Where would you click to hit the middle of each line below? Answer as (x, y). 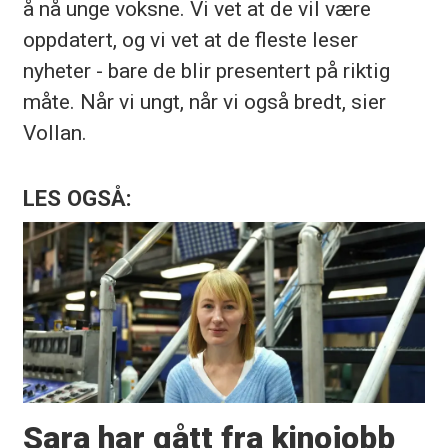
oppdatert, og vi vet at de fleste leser (190, 39)
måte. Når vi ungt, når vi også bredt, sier (204, 101)
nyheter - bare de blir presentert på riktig (206, 70)
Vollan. (54, 132)
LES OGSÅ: (77, 198)
